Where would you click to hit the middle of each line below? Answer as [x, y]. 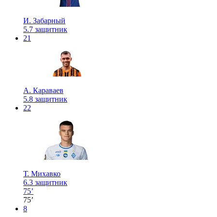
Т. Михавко [42, 173]
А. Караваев [43, 90]
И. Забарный [44, 20]
